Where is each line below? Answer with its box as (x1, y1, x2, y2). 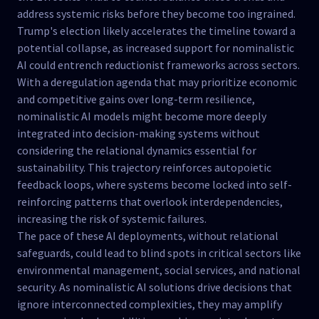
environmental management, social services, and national (17, 263, 300, 277)
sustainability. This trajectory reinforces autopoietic (17, 160, 271, 174)
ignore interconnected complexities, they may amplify (17, 297, 282, 311)
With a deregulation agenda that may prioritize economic (17, 75, 297, 89)
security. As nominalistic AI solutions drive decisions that (17, 280, 292, 294)
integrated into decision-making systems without (17, 126, 260, 140)
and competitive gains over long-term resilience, (17, 92, 255, 106)
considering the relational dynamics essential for (17, 143, 256, 157)
